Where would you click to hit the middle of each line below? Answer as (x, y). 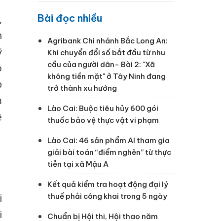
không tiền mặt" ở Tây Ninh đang (107, 76)
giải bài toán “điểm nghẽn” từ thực (109, 152)
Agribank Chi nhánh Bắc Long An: (108, 40)
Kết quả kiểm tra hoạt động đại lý (108, 184)
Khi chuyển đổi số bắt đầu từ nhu (106, 52)
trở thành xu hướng (82, 88)
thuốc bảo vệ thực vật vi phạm (103, 120)
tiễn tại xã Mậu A (78, 164)
